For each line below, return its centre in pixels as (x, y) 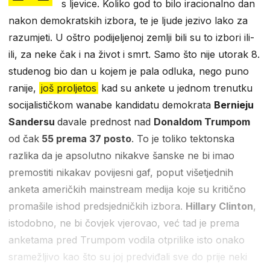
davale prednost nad (105, 121)
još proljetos (69, 88)
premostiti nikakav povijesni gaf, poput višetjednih (121, 172)
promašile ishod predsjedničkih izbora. (97, 206)
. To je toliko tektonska (183, 138)
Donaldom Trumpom (202, 121)
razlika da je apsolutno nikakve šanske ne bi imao (121, 155)
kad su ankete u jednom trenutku (175, 88)
